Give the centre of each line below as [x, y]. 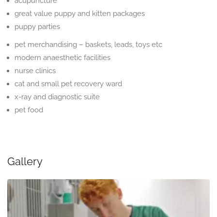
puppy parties [37, 27]
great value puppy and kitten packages [80, 14]
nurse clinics [35, 71]
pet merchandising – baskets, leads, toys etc [88, 45]
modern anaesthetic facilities [62, 58]
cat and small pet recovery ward [68, 84]
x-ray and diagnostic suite [57, 97]
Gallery [25, 161]
